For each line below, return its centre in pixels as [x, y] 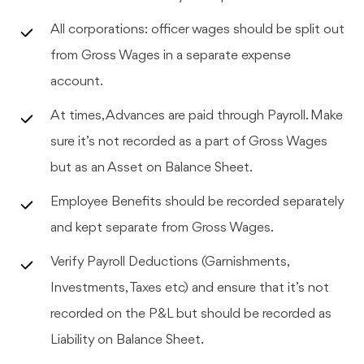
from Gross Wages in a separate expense [171, 55]
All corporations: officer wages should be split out [198, 29]
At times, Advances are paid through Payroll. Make [197, 115]
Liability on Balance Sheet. [128, 340]
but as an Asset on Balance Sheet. [152, 167]
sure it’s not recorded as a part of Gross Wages [189, 141]
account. [77, 81]
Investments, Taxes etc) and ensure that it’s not [190, 288]
